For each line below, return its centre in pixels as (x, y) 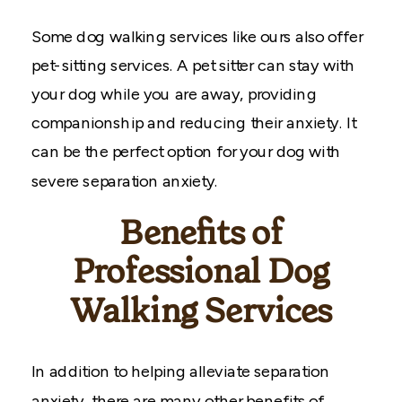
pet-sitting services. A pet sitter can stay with (193, 66)
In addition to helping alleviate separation (180, 371)
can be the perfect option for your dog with (186, 152)
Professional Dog (201, 273)
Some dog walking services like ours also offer (197, 37)
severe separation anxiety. (125, 181)
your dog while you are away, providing (174, 94)
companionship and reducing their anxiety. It (194, 123)
